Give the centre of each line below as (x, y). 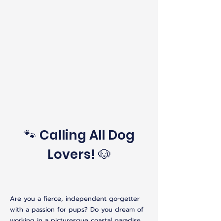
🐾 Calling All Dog (79, 135)
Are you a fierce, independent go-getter (75, 198)
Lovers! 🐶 (79, 154)
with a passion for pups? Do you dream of (77, 209)
